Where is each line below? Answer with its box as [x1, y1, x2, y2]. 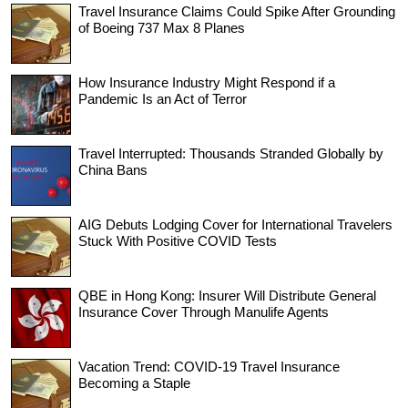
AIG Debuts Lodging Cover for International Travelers [78, 216, 393, 232]
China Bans [78, 161, 148, 178]
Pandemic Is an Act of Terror [78, 90, 247, 107]
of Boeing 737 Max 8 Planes [78, 19, 245, 36]
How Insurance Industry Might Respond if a [78, 74, 335, 90]
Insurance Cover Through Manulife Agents [78, 303, 329, 320]
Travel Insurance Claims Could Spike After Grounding [78, 3, 395, 19]
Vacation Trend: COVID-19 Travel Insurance [78, 358, 340, 374]
